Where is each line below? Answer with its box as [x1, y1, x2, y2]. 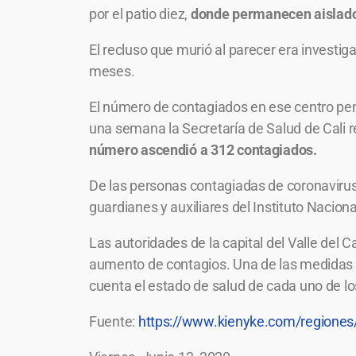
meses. [89, 62, 135, 79]
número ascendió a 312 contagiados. [89, 141, 320, 158]
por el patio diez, [89, 5, 191, 22]
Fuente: [89, 312, 138, 330]
